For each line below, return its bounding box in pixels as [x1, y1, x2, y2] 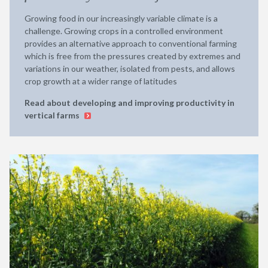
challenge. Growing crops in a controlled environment [25, 26, 223, 36]
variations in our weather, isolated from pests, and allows [25, 63, 235, 74]
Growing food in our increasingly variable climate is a [25, 13, 218, 23]
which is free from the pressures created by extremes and [25, 51, 240, 61]
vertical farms [25, 110, 81, 120]
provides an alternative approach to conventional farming [25, 38, 237, 48]
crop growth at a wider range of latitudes [25, 76, 177, 86]
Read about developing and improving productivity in [25, 98, 234, 108]
